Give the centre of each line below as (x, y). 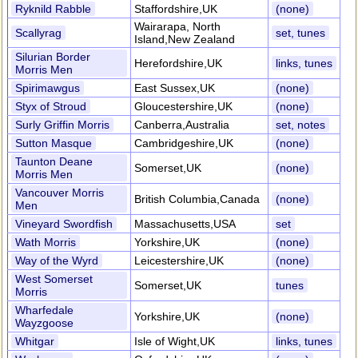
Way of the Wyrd (57, 261)
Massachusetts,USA (185, 224)
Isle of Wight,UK (175, 341)
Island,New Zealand (185, 39)
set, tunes (300, 33)
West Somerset (54, 279)
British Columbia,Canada (197, 199)
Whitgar (35, 341)
